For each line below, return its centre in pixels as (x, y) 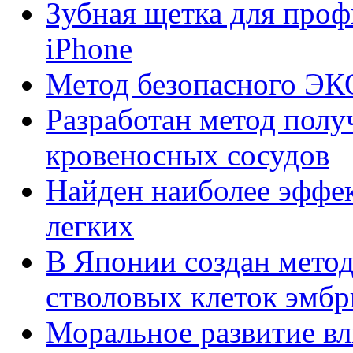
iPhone (89, 49)
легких (90, 226)
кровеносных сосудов (188, 155)
